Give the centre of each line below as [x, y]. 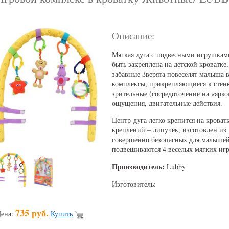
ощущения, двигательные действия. [167, 103]
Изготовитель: [134, 184]
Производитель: [138, 167]
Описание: [133, 35]
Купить [62, 214]
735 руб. [32, 213]
